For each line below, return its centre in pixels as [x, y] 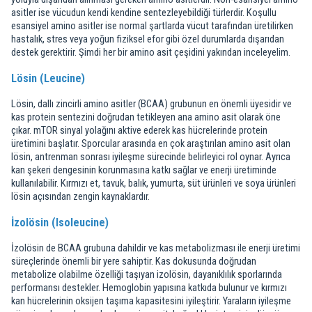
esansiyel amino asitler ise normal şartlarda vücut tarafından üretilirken [152, 26]
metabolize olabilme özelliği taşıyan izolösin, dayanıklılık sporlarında [147, 274]
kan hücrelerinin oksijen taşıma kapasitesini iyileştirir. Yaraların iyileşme [151, 301]
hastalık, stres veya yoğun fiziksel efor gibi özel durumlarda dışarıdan [148, 39]
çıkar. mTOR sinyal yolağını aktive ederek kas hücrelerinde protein [139, 130]
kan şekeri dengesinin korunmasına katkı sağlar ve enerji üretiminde [144, 170]
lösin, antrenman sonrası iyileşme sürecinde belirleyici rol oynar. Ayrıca [151, 157]
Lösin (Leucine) [48, 78]
